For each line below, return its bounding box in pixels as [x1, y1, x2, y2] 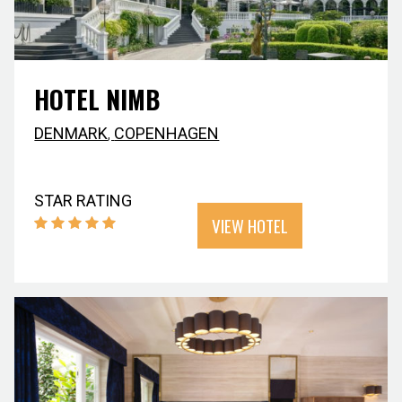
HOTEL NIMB [34, 81, 161, 118]
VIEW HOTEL [212, 213, 288, 239]
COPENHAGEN [114, 124, 220, 144]
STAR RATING [34, 191, 133, 211]
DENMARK [34, 124, 109, 144]
